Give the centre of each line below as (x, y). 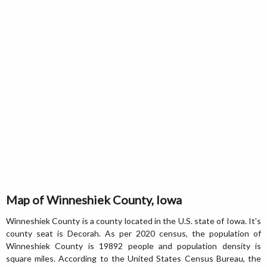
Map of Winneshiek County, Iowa (94, 200)
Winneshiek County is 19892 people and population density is (133, 246)
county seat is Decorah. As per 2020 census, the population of (133, 233)
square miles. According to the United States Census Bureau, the (133, 258)
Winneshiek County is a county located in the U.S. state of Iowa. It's (133, 221)
